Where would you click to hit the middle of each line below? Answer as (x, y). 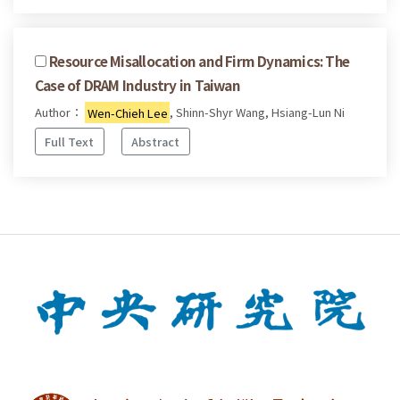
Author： (60, 112)
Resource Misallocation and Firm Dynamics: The (200, 61)
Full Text (70, 141)
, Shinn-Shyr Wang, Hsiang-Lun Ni (258, 112)
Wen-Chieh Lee (127, 112)
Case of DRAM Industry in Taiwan (137, 85)
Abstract (156, 141)
